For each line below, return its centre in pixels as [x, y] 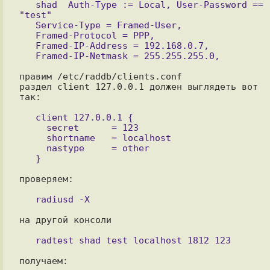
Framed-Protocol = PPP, [27, 35]
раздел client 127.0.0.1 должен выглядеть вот [138, 86]
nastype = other [33, 148]
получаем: [43, 261]
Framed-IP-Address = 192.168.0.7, [27, 46]
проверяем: [46, 179]
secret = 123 [33, 127]
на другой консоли [65, 220]
